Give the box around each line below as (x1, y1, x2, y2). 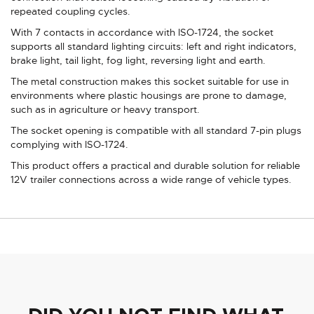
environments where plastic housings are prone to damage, (11, 88, 287, 102)
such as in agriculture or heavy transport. (11, 102, 200, 116)
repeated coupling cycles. (11, 4, 130, 18)
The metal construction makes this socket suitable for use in (11, 74, 289, 88)
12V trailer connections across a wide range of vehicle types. (11, 172, 292, 186)
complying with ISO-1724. (11, 137, 128, 151)
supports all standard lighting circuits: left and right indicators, (11, 39, 296, 53)
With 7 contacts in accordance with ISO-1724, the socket (11, 25, 273, 39)
